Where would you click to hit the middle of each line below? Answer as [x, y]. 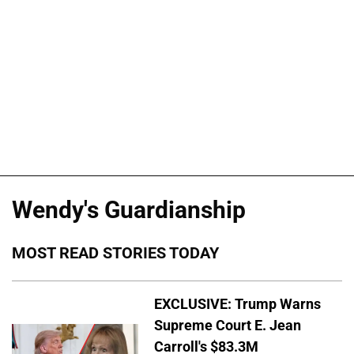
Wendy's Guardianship [129, 210]
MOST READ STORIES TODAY [115, 253]
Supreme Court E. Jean [228, 325]
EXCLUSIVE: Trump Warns [237, 303]
